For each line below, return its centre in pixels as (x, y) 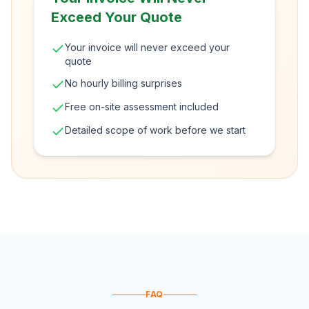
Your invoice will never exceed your (147, 47)
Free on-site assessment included (142, 107)
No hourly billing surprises (123, 83)
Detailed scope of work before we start (155, 130)
